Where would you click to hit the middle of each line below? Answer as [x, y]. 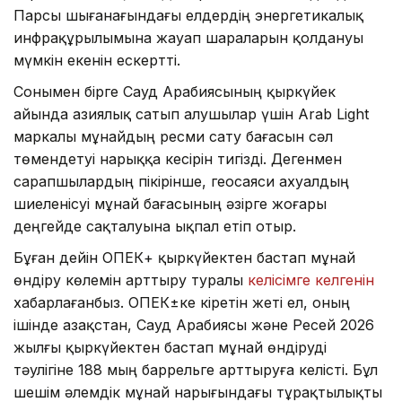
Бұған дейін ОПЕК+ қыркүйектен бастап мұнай [184, 257]
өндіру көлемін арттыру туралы [131, 280]
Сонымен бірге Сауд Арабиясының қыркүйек [175, 91]
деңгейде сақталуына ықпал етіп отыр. [155, 226]
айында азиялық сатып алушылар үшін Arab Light [191, 114]
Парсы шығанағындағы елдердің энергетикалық [188, 15]
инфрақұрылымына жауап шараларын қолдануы [188, 37]
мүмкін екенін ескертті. [97, 60]
